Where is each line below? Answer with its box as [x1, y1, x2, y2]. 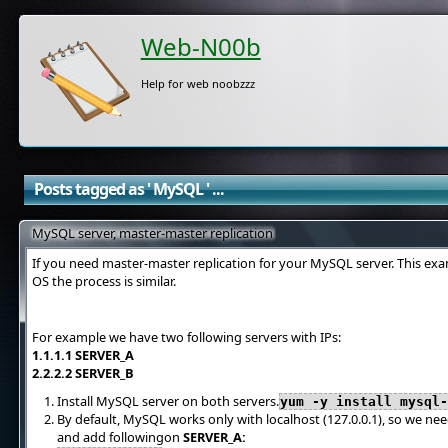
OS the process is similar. [31, 272, 176, 290]
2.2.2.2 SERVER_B [31, 364, 134, 382]
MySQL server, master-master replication [31, 224, 273, 242]
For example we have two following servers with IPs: [31, 328, 341, 346]
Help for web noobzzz [140, 76, 255, 91]
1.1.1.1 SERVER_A [31, 346, 134, 364]
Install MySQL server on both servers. [57, 392, 280, 410]
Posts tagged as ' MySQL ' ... [33, 178, 224, 200]
